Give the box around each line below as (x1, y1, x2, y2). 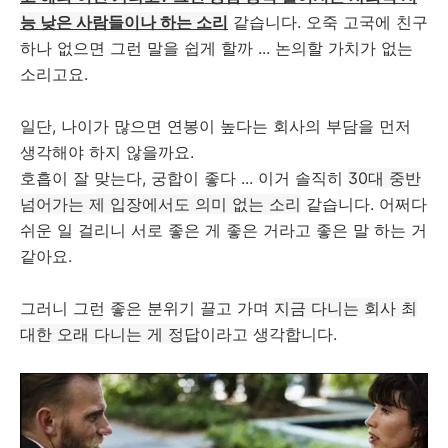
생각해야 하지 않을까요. (20, 142, 194, 162)
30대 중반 (348, 168, 421, 188)
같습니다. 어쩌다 (301, 194, 427, 214)
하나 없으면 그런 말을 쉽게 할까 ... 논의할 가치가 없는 (20, 38, 413, 58)
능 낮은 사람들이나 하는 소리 (20, 12, 228, 32)
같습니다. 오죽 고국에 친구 (228, 12, 428, 32)
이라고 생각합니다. (200, 324, 337, 344)
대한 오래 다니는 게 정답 (20, 324, 200, 344)
